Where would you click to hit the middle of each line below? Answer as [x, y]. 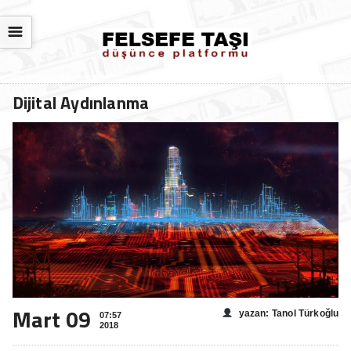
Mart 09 [52, 319]
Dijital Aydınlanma [81, 103]
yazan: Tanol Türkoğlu [289, 313]
